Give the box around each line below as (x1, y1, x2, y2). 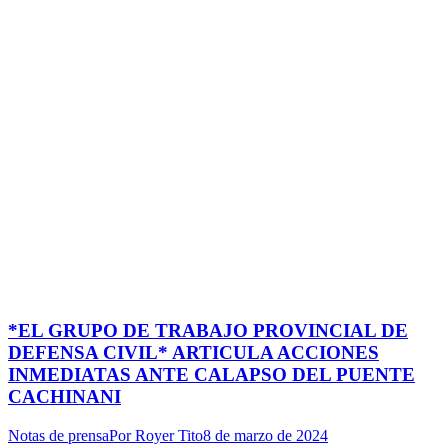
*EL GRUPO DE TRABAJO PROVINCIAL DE (8, 320, 408, 342)
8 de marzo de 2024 (203, 426, 328, 444)
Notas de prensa (8, 426, 109, 444)
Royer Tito (135, 426, 203, 444)
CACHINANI (8, 386, 121, 408)
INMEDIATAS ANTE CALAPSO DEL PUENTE (8, 364, 415, 386)
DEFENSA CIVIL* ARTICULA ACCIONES (8, 342, 379, 364)
